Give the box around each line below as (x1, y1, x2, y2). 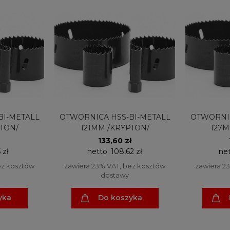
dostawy (101, 170, 129, 179)
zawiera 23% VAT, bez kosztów (64, 161, 165, 170)
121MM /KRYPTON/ (80, 123, 149, 132)
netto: (87, 146, 111, 156)
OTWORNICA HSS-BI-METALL (59, 112, 170, 122)
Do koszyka (98, 193, 142, 203)
